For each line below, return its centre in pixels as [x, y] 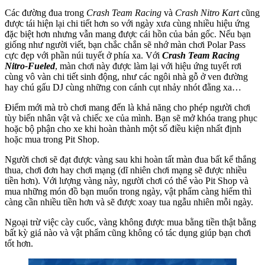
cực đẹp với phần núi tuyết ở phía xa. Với [83, 55]
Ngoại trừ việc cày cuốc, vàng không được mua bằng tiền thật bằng [130, 222]
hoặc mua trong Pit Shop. [52, 139]
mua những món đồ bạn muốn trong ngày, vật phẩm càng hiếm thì [128, 191]
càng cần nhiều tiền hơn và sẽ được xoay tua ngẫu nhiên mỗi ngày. [129, 202]
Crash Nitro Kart [207, 12]
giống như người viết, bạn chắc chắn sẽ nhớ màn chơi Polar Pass [125, 44]
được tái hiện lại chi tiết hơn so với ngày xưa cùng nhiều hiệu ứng [127, 23]
